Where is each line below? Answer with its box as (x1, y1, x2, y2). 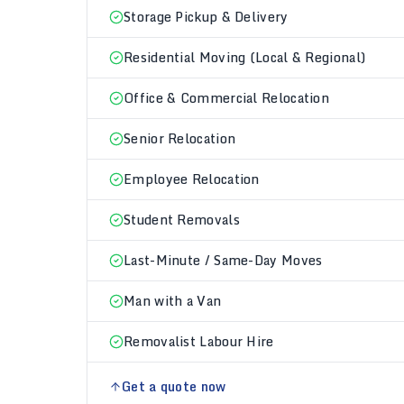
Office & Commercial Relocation (124, 87, 329, 108)
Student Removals (124, 209, 240, 230)
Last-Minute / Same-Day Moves (124, 250, 323, 271)
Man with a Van (124, 290, 222, 311)
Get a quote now (122, 376, 226, 397)
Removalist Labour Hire (124, 331, 274, 352)
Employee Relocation (124, 169, 260, 189)
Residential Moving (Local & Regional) (124, 47, 366, 68)
